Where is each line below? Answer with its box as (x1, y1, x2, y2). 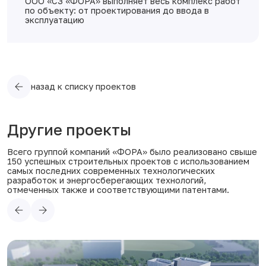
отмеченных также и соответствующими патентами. (7, 185, 229, 195)
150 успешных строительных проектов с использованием (7, 156, 249, 166)
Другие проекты (7, 121, 131, 139)
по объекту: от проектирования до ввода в (25, 5, 209, 15)
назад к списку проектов (31, 81, 136, 91)
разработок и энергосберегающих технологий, (7, 175, 206, 185)
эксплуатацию (25, 15, 84, 25)
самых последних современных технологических (7, 166, 215, 176)
